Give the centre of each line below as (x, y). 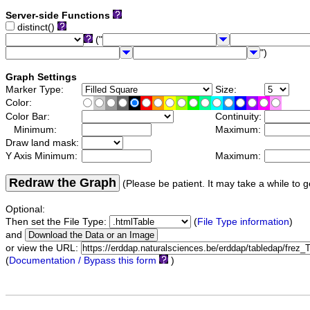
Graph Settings (41, 77)
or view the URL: (43, 248)
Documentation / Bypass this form (83, 261)
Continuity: (238, 117)
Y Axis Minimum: (43, 156)
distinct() (36, 28)
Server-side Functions (58, 16)
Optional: (25, 210)
